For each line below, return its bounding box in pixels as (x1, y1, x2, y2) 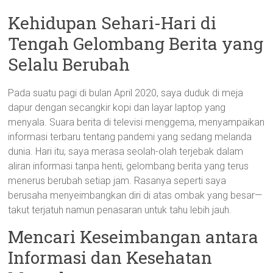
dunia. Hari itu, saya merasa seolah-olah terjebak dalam (8, 146, 244, 157)
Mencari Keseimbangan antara (8, 225, 259, 248)
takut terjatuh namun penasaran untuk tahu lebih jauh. (8, 204, 232, 216)
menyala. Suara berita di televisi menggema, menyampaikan (8, 116, 265, 128)
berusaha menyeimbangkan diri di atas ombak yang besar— (8, 190, 263, 201)
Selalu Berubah (8, 53, 130, 76)
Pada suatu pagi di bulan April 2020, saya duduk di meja (8, 87, 244, 99)
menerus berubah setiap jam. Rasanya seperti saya (8, 175, 227, 186)
